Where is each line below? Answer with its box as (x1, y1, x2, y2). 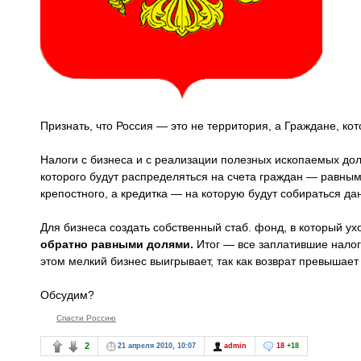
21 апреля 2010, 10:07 (118, 342, 196, 351)
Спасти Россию (56, 313, 116, 323)
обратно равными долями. (40, 238, 193, 251)
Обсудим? (40, 288, 94, 302)
